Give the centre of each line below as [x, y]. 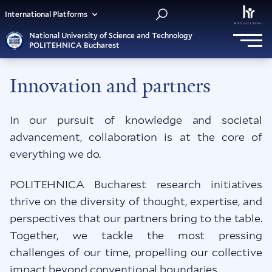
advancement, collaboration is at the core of [136, 137]
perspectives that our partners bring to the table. [136, 218]
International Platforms [46, 14]
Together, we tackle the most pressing [136, 235]
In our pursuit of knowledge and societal [136, 120]
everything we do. [56, 154]
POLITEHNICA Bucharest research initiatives [136, 184]
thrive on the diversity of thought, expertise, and [136, 201]
